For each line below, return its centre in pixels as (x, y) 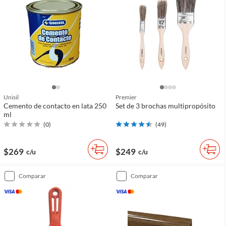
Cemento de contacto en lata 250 (55, 105)
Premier (126, 97)
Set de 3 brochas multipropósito (165, 105)
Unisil (11, 97)
